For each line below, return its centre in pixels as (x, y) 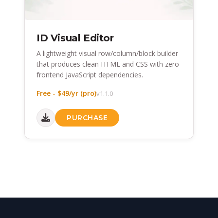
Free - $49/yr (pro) (66, 93)
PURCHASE (87, 118)
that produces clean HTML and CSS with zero (108, 64)
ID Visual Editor (75, 38)
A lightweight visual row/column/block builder (107, 54)
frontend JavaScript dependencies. (90, 75)
